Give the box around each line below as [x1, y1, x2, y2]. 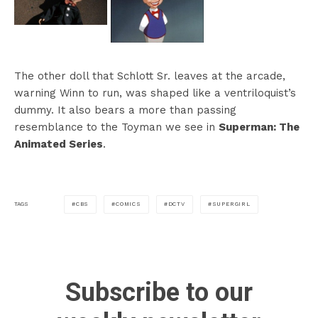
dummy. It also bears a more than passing [14, 103, 236, 116]
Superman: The [219, 120, 300, 133]
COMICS [116, 200, 141, 207]
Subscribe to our [65, 277, 253, 307]
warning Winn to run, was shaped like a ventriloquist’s [14, 86, 296, 99]
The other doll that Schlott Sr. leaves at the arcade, [14, 69, 285, 82]
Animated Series [14, 137, 103, 150]
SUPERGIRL [212, 200, 251, 207]
